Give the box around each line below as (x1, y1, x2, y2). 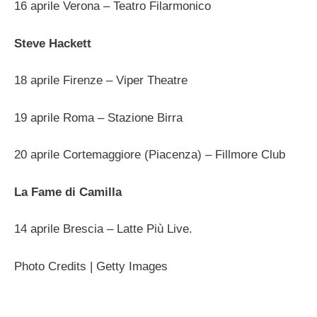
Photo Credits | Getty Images (14, 259, 168, 273)
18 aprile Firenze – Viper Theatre (14, 74, 188, 88)
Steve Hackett (14, 36, 91, 50)
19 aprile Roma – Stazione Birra (14, 110, 183, 125)
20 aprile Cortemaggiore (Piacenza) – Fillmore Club (14, 148, 285, 162)
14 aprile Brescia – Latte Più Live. (14, 222, 192, 236)
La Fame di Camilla (14, 185, 122, 199)
